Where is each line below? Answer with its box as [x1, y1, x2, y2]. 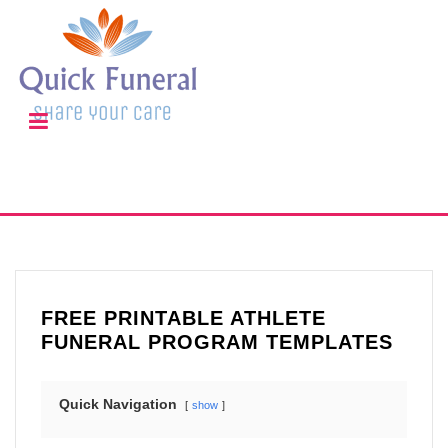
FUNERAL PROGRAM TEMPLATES [41, 331, 393, 353]
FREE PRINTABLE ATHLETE [41, 307, 326, 329]
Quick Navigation [59, 396, 177, 412]
